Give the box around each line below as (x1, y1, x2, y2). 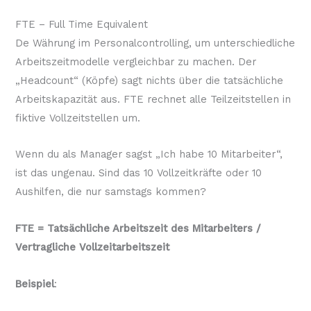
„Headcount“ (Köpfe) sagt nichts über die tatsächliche (15, 74, 283, 87)
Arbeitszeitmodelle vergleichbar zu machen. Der (15, 55, 256, 68)
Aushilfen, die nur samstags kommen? (15, 185, 206, 199)
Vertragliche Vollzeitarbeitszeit (15, 241, 169, 254)
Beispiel (15, 277, 54, 290)
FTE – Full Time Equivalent (15, 17, 148, 31)
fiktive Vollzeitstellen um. (15, 111, 140, 124)
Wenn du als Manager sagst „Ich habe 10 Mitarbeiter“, (15, 148, 283, 161)
